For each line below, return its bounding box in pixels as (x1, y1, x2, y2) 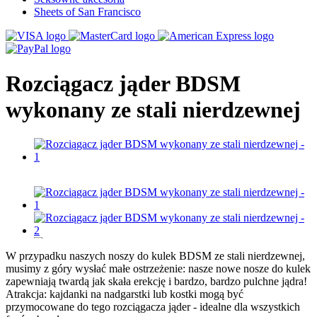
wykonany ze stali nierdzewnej (6, 96, 301, 122)
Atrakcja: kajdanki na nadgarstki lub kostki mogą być (6, 288, 243, 301)
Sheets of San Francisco (34, 6, 141, 18)
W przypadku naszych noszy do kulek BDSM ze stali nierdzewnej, (6, 250, 305, 263)
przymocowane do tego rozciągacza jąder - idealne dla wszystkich (6, 301, 300, 313)
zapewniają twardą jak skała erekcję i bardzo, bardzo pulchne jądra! (6, 275, 307, 288)
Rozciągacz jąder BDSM (6, 70, 241, 96)
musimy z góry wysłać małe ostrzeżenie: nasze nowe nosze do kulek (6, 263, 311, 275)
